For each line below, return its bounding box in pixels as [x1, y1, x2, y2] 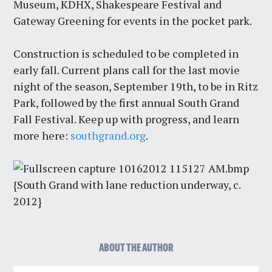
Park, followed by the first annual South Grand [13, 95, 240, 110]
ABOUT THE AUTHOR [98, 243, 174, 254]
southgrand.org [70, 128, 146, 143]
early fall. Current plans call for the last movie [13, 63, 240, 78]
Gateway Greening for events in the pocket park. [13, 13, 253, 29]
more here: [13, 128, 71, 143]
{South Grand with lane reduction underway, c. [13, 177, 241, 192]
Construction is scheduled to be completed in [13, 46, 239, 61]
